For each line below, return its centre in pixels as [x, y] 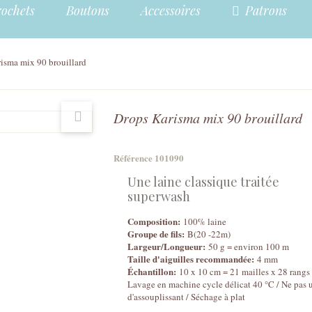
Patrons [264, 10]
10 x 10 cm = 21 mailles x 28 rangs [243, 272]
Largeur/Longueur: [167, 246]
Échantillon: [152, 271]
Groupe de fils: [156, 234]
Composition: [154, 221]
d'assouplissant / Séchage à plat [187, 297]
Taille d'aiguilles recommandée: [191, 259]
